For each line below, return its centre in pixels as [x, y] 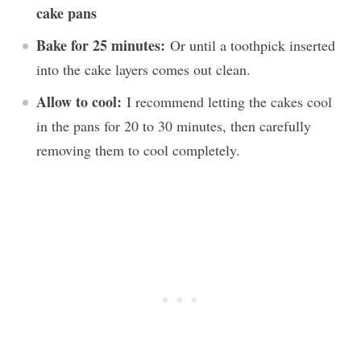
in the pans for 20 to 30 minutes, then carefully [174, 126]
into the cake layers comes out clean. [143, 70]
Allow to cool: [81, 102]
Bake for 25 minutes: [103, 46]
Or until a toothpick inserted [253, 46]
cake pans [66, 13]
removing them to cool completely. [138, 150]
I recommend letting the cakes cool [229, 102]
